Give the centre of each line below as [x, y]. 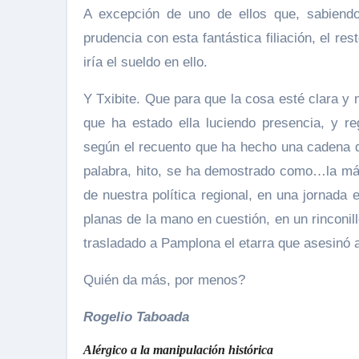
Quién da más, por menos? [164, 280]
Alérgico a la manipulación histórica [178, 350]
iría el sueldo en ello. [145, 62]
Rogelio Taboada [136, 317]
